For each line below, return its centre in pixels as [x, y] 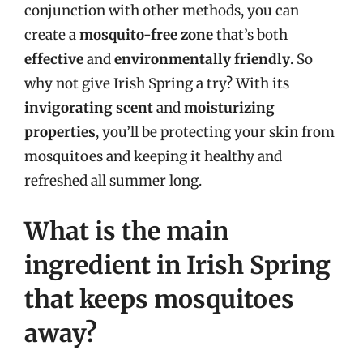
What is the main [126, 231]
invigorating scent [89, 108]
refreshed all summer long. [113, 181]
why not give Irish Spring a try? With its [157, 83]
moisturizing [229, 108]
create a [52, 35]
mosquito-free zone [146, 35]
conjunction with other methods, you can [162, 11]
